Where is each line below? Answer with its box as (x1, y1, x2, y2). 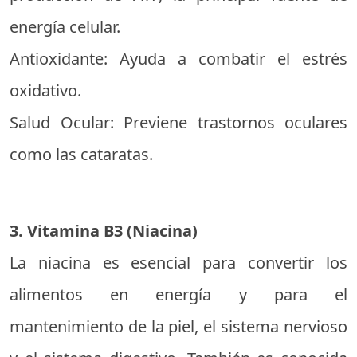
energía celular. (10, 16, 120, 37)
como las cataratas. (10, 143, 153, 165)
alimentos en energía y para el (10, 284, 347, 305)
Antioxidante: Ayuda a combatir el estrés (10, 48, 347, 69)
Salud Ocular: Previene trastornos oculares (10, 112, 347, 133)
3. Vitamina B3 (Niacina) (10, 220, 198, 241)
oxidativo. (10, 80, 81, 101)
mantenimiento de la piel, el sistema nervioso (10, 316, 347, 337)
